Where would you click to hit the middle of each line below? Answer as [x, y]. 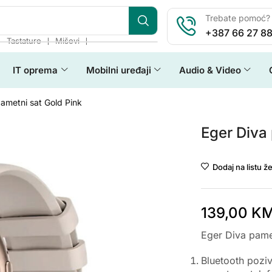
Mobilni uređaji [118, 70]
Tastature [24, 41]
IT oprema [36, 70]
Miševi [67, 41]
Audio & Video [210, 70]
